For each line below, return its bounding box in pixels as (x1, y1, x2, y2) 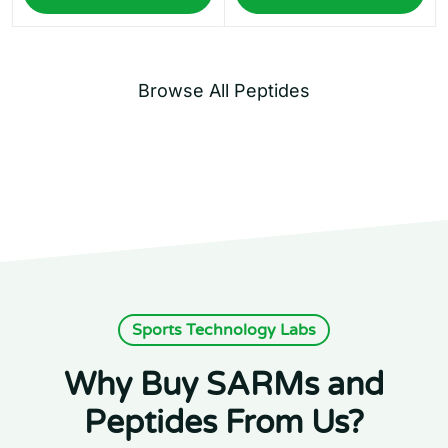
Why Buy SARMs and (64, 365, 384, 405)
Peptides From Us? (84, 403, 364, 443)
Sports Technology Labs (132, 320, 316, 341)
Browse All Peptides (138, 80, 310, 102)
